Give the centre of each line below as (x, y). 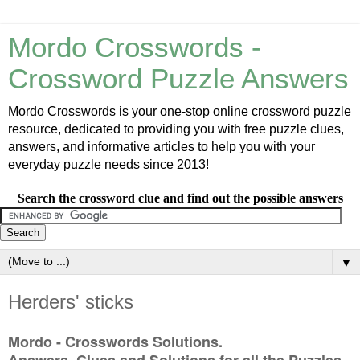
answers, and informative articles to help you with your (162, 147)
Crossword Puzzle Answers (178, 79)
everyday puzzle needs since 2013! (108, 164)
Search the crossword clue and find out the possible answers (180, 198)
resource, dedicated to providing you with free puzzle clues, (176, 129)
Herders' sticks (71, 302)
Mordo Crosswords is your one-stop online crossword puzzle (180, 111)
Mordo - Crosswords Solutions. (117, 341)
